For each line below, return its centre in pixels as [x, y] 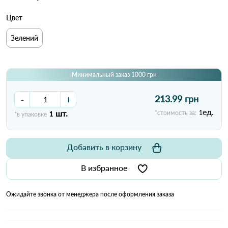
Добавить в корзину [104, 147]
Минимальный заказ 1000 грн [114, 74]
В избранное [104, 167]
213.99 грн [177, 99]
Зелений [24, 38]
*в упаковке [31, 114]
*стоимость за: [176, 113]
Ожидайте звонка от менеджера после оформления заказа [90, 194]
